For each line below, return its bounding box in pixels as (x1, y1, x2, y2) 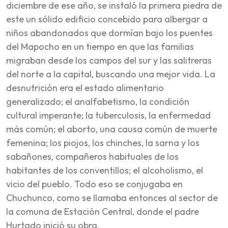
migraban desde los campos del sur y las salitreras (6, 54, 212, 66)
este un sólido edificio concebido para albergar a (6, 13, 208, 25)
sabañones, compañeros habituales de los (6, 150, 179, 162)
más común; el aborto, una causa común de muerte (6, 123, 217, 135)
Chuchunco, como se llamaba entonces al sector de (6, 191, 218, 204)
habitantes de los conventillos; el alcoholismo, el (6, 164, 203, 176)
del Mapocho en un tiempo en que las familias (6, 40, 194, 52)
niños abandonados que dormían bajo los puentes (6, 26, 213, 39)
